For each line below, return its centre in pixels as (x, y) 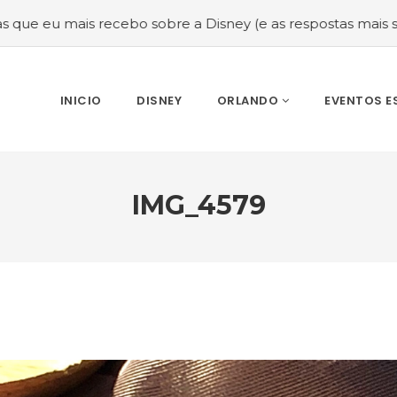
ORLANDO (247, 101)
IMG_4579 (198, 205)
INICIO (81, 101)
